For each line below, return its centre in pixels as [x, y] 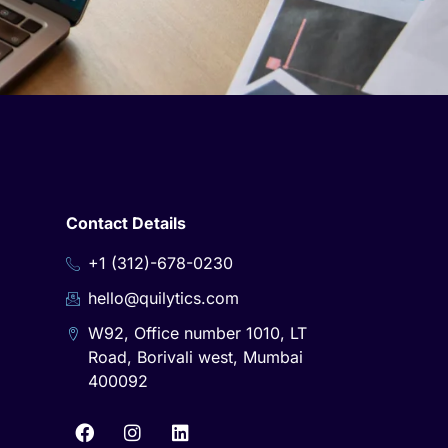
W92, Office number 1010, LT [198, 333]
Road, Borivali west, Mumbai [196, 357]
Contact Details [125, 223]
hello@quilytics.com [164, 298]
